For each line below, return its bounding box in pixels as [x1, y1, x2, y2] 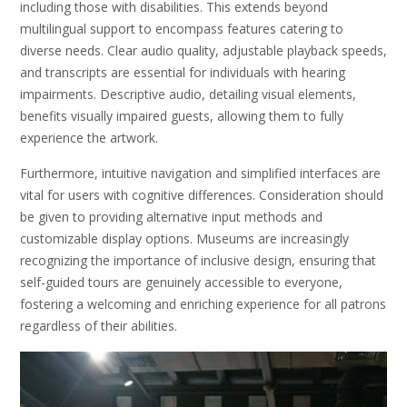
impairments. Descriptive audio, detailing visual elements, [20, 84, 356, 103]
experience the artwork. [20, 128, 158, 146]
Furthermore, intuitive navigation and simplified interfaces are [20, 164, 381, 183]
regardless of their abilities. [20, 317, 177, 335]
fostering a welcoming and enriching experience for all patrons [20, 295, 386, 313]
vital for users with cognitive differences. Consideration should [20, 186, 383, 204]
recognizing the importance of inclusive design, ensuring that [20, 252, 376, 270]
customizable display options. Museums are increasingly [20, 230, 349, 248]
